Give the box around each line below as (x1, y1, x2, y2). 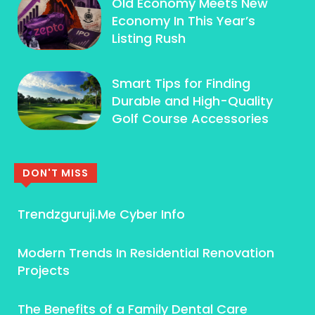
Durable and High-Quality (112, 91, 274, 110)
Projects (18, 261, 70, 279)
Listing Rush (112, 30, 186, 48)
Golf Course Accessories (112, 109, 269, 127)
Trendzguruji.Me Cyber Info (18, 205, 185, 223)
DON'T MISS (22, 165, 89, 180)
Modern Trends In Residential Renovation (18, 243, 274, 262)
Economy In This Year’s (112, 12, 256, 30)
